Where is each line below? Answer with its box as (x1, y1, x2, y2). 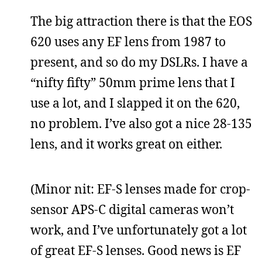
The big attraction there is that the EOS (30, 12, 252, 29)
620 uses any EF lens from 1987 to (30, 33, 226, 50)
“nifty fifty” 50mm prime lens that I (30, 74, 235, 91)
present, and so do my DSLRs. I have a (30, 53, 248, 70)
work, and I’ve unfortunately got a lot (30, 221, 247, 238)
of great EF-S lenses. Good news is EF (30, 242, 241, 258)
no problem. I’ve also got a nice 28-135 (30, 115, 252, 132)
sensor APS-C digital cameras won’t (30, 201, 234, 218)
